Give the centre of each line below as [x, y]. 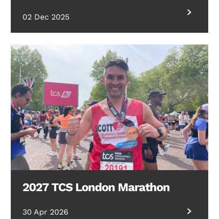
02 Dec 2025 [46, 17]
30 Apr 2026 [46, 212]
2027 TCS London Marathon [96, 187]
